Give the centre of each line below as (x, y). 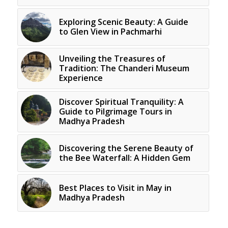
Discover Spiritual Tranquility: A (121, 102)
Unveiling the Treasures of (112, 58)
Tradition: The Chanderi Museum (124, 68)
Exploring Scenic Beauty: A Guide (123, 22)
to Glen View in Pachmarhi (110, 31)
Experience (81, 78)
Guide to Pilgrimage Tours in (115, 111)
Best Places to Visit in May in (115, 188)
